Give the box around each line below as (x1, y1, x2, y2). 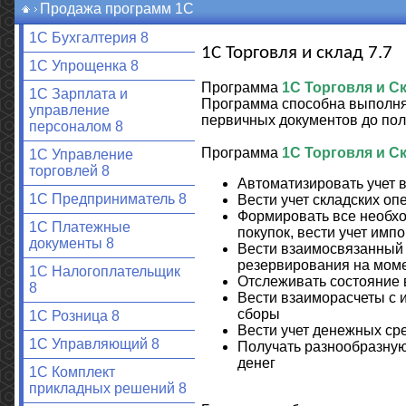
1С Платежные (28, 219, 130, 235)
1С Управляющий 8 (28, 336, 159, 352)
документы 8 (28, 236, 114, 251)
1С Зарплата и (28, 86, 128, 101)
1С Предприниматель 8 (28, 191, 187, 207)
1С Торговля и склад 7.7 (200, 43, 392, 63)
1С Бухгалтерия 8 (28, 30, 149, 45)
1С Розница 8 (28, 308, 120, 324)
